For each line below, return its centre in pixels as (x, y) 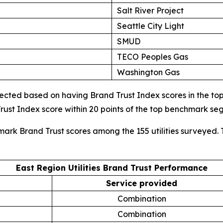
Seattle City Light (151, 26)
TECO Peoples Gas (153, 56)
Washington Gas (148, 72)
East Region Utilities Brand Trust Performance (111, 167)
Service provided (142, 183)
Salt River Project (150, 10)
